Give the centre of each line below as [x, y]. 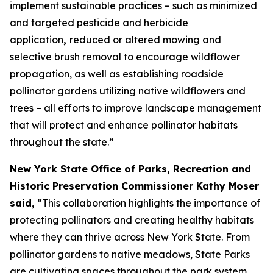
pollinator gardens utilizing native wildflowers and [128, 91]
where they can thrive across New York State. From [130, 237]
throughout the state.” [62, 142]
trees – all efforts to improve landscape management [136, 108]
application [37, 40]
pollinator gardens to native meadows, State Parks [130, 254]
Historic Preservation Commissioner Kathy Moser [134, 186]
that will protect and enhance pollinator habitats [124, 125]
